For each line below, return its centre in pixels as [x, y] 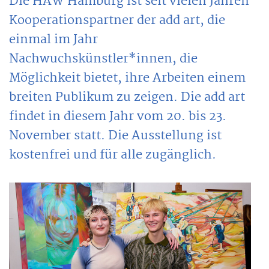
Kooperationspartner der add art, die [117, 20]
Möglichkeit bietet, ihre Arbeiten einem [127, 78]
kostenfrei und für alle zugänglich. [113, 155]
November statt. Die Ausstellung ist [115, 135]
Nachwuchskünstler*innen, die [103, 59]
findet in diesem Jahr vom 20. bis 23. [118, 116]
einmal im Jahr [53, 39]
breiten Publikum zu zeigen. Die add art [127, 97]
